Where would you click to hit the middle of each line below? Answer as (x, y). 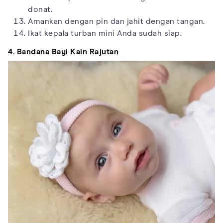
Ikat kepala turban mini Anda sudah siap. (105, 33)
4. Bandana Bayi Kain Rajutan (63, 52)
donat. (40, 9)
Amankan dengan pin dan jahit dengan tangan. (116, 21)
